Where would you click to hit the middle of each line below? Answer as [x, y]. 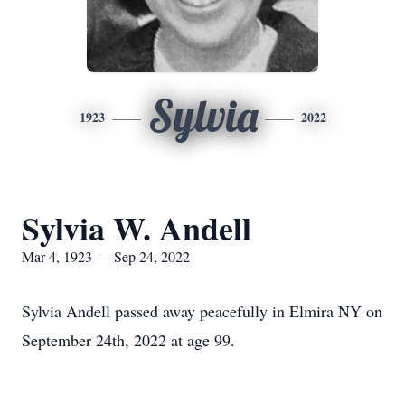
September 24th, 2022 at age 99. [128, 340]
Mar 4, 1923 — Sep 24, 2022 [106, 256]
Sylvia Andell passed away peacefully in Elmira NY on [202, 311]
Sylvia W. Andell [137, 228]
